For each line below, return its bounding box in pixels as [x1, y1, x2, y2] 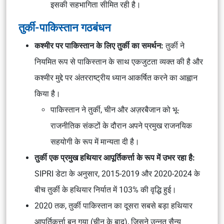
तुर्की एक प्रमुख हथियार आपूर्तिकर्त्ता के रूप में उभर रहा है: [34, 153, 195, 162]
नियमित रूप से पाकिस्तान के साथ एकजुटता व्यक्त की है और [34, 57, 203, 66]
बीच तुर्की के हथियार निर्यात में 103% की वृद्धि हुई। [34, 185, 178, 194]
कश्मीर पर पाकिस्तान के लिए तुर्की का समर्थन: [34, 41, 165, 50]
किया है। [34, 89, 60, 98]
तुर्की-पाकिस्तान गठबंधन [18, 21, 111, 34]
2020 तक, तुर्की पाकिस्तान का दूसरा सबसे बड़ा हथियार [34, 201, 192, 210]
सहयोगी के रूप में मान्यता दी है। [50, 137, 139, 146]
